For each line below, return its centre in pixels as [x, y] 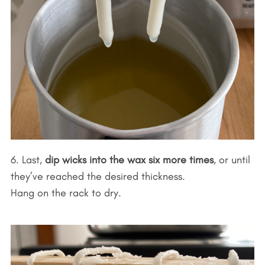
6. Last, [28, 159]
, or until [232, 159]
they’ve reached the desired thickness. [98, 176]
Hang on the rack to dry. [66, 193]
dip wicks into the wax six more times [129, 159]
